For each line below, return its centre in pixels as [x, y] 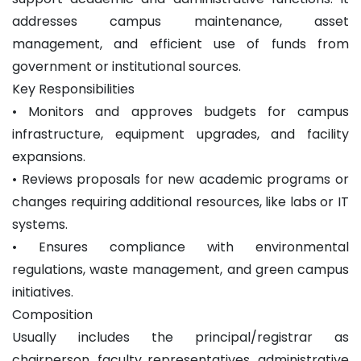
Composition [52, 314]
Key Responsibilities [73, 89]
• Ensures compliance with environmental [180, 247]
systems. [40, 224]
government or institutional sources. [127, 66]
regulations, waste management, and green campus [180, 269]
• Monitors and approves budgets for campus [180, 111]
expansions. [49, 156]
